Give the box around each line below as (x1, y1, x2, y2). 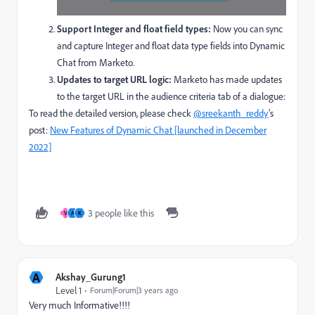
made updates (226, 73, 282, 86)
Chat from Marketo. (57, 56, 134, 69)
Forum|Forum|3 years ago (90, 285, 178, 296)
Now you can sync (211, 22, 283, 35)
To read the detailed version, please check (29, 107, 193, 120)
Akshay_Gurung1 (56, 271, 126, 283)
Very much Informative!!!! (29, 299, 130, 311)
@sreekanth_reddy (193, 107, 269, 120)
